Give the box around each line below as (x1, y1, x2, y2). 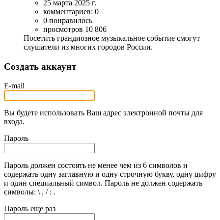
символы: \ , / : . (4, 187, 55, 196)
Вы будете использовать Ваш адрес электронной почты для (4, 108, 203, 117)
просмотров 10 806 (43, 25, 107, 34)
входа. (4, 117, 25, 126)
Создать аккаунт (4, 61, 76, 72)
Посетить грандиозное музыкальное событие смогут (24, 34, 200, 43)
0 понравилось (43, 16, 92, 25)
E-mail (4, 81, 25, 90)
